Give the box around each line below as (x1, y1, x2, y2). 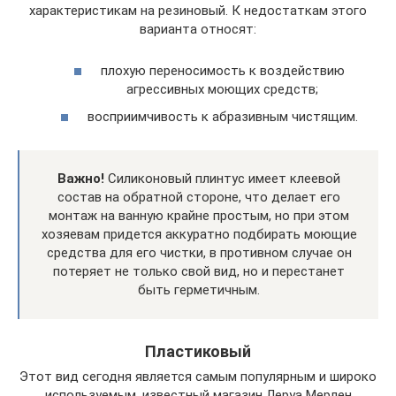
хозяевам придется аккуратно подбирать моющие (41, 226, 357, 242)
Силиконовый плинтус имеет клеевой (104, 171, 340, 187)
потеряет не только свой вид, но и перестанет (53, 263, 345, 279)
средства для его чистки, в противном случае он (46, 245, 352, 261)
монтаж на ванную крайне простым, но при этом (49, 208, 349, 224)
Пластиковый (145, 342, 251, 361)
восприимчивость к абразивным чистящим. (87, 109, 358, 125)
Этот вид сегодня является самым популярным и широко (19, 369, 377, 385)
